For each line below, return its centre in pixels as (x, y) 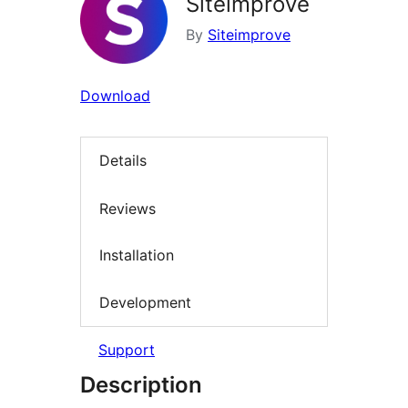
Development (145, 302)
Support (127, 350)
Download (115, 96)
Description (141, 385)
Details (123, 161)
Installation (137, 255)
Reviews (127, 208)
